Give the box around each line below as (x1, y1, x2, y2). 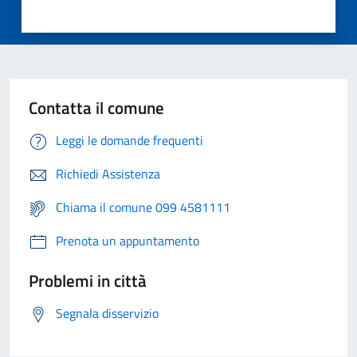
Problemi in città (29, 267, 147, 293)
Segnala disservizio (56, 303, 159, 323)
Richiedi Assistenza (56, 163, 160, 183)
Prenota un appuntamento (56, 230, 199, 250)
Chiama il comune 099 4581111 (56, 197, 230, 217)
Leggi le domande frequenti (56, 130, 203, 150)
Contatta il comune (29, 94, 164, 120)
